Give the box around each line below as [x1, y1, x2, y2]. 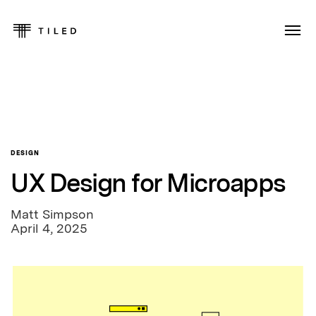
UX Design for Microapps [11, 168, 286, 198]
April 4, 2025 [11, 221, 87, 236]
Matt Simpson [11, 207, 94, 221]
